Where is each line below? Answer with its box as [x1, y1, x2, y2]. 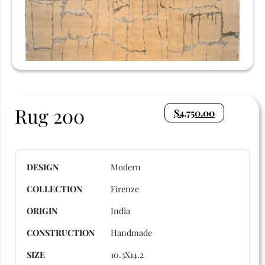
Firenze [111, 182, 139, 195]
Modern [111, 160, 141, 173]
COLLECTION [27, 182, 82, 195]
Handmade [111, 226, 152, 238]
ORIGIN [27, 204, 57, 216]
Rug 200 [15, 102, 85, 128]
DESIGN [27, 160, 59, 173]
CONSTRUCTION [27, 226, 95, 238]
